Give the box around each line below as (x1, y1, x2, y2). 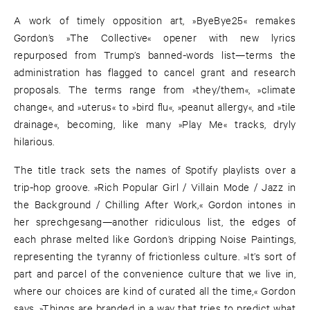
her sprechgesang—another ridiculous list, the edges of (14, 215, 296, 228)
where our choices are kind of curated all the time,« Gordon (14, 284, 296, 298)
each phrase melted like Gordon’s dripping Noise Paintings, (14, 232, 296, 246)
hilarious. (14, 134, 55, 148)
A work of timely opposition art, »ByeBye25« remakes (14, 13, 296, 27)
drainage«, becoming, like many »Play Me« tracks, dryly (14, 117, 296, 131)
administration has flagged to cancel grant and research (14, 65, 296, 79)
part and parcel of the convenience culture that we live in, (14, 266, 296, 280)
